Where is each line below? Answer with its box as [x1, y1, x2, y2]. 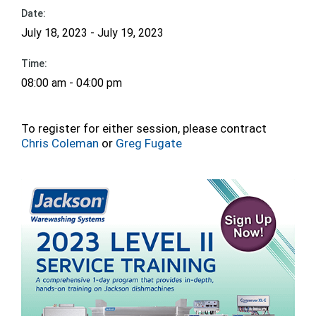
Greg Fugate [116, 136, 182, 150]
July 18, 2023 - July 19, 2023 [21, 26, 164, 39]
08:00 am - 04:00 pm [21, 76, 122, 90]
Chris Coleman [21, 136, 99, 150]
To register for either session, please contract [21, 121, 267, 135]
